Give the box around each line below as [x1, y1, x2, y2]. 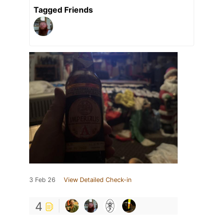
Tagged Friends [34, 5, 93, 15]
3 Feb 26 [29, 176, 55, 184]
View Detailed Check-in [64, 176, 131, 184]
